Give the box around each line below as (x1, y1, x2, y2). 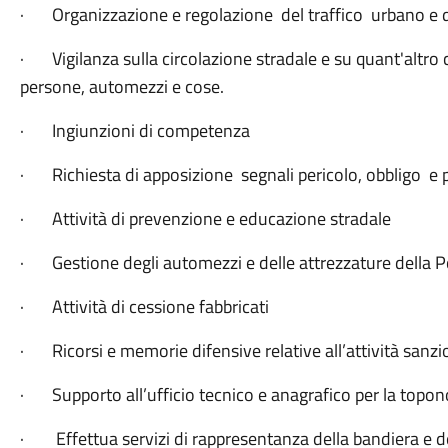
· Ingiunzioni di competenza (19, 117, 250, 144)
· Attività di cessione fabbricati (19, 293, 269, 320)
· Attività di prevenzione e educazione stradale (19, 205, 391, 232)
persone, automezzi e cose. (19, 73, 224, 100)
